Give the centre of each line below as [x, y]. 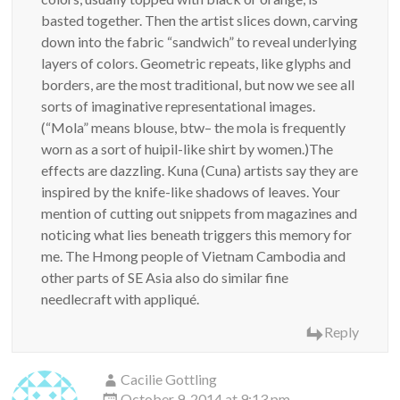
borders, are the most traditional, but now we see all [198, 85]
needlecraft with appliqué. [121, 299]
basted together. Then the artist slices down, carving [200, 21]
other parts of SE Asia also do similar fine [165, 278]
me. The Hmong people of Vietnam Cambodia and [194, 256]
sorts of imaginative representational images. [179, 106]
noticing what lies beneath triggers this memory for [197, 235]
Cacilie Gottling [169, 379]
